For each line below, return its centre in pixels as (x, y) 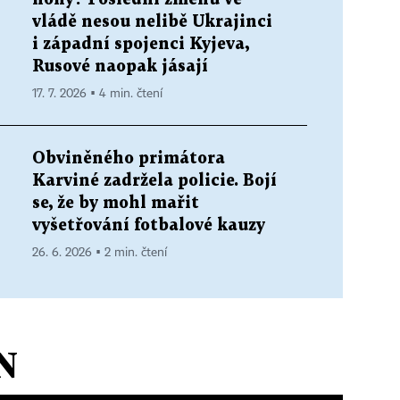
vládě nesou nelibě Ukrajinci (152, 21)
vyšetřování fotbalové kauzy (149, 225)
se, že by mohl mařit (116, 203)
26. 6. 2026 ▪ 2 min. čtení (100, 252)
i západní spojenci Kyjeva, (141, 44)
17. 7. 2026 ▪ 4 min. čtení (97, 93)
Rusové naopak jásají (120, 66)
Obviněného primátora (129, 158)
